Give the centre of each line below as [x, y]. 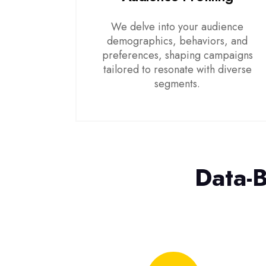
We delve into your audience [178, 27]
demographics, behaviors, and [178, 41]
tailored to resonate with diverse [177, 69]
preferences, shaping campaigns [177, 55]
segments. [178, 84]
